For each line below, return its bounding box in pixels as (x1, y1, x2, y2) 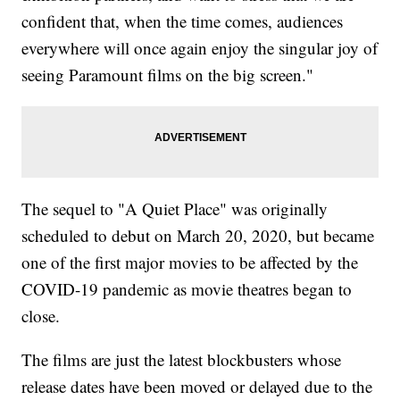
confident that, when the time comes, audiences (21, 10, 344, 33)
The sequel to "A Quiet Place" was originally (21, 197, 329, 221)
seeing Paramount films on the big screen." (21, 63, 314, 87)
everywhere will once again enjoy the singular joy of (21, 37, 379, 60)
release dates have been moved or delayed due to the (21, 375, 373, 398)
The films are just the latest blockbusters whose (21, 348, 342, 371)
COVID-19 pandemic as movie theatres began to (21, 278, 353, 301)
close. (21, 304, 61, 328)
